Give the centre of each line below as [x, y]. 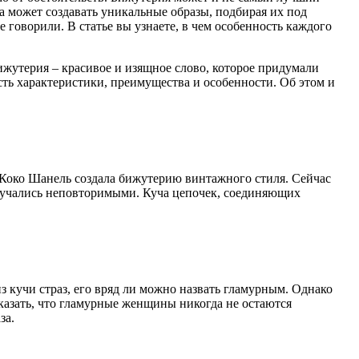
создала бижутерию [128, 178]
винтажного [218, 178]
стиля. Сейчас [291, 178]
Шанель [50, 178]
